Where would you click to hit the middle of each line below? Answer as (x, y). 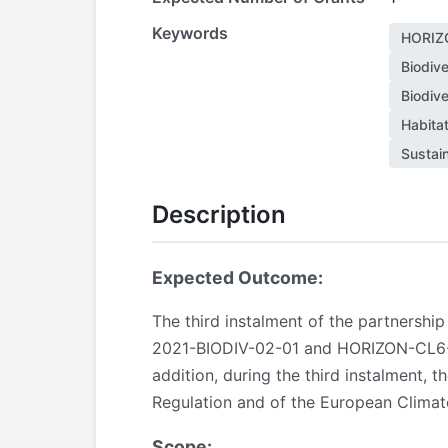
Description (219, 214)
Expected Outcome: (237, 277)
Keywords (190, 33)
